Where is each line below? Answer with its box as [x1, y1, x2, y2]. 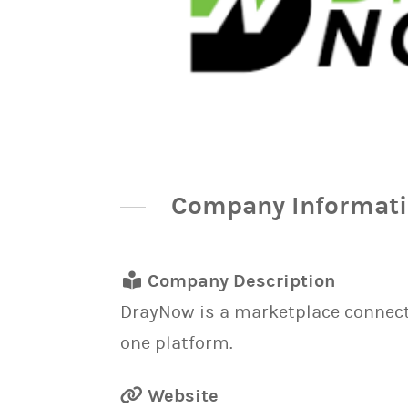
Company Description [143, 270, 335, 291]
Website [143, 385, 219, 406]
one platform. [120, 332, 233, 353]
